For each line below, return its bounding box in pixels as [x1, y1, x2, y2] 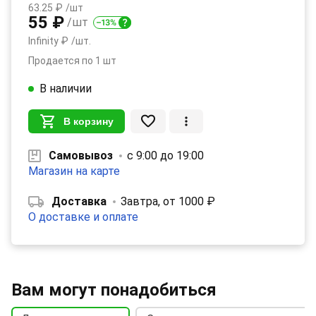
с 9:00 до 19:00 [127, 148, 204, 162]
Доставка [51, 194, 107, 208]
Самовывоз [49, 148, 113, 162]
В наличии [39, 81, 92, 95]
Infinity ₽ [28, 35, 68, 47]
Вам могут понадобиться [11, 279, 217, 300]
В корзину [63, 115, 114, 127]
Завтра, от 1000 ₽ [121, 194, 215, 208]
